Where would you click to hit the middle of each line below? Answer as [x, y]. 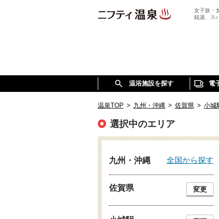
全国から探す [190, 160]
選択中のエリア [142, 124]
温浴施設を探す [151, 83]
